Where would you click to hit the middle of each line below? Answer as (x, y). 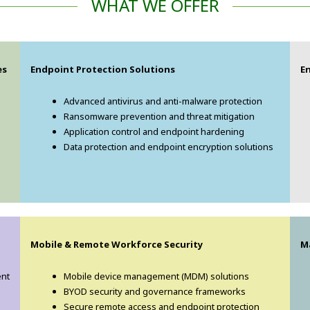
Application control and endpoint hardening (154, 132)
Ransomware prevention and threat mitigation (159, 117)
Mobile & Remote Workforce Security (117, 245)
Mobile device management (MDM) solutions (156, 276)
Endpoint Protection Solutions (103, 70)
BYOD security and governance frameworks (155, 292)
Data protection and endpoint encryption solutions (168, 147)
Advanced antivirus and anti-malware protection (163, 101)
